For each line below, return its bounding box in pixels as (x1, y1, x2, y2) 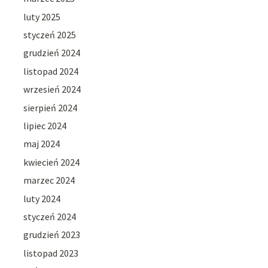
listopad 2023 (23, 246, 79, 259)
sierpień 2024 (23, 101, 78, 114)
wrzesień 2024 (23, 83, 81, 96)
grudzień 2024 (23, 47, 81, 59)
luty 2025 (23, 10, 61, 23)
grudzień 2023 (23, 229, 81, 241)
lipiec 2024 (23, 119, 67, 132)
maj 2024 (23, 138, 60, 150)
